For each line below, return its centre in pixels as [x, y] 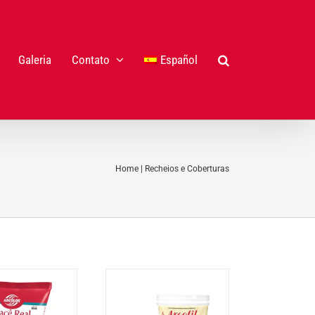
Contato [90, 59]
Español [179, 59]
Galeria [34, 59]
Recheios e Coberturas [187, 169]
